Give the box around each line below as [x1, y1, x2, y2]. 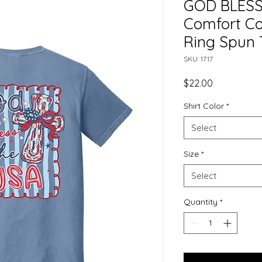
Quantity [184, 196, 218, 207]
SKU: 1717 [184, 54, 213, 63]
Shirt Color [184, 101, 224, 111]
